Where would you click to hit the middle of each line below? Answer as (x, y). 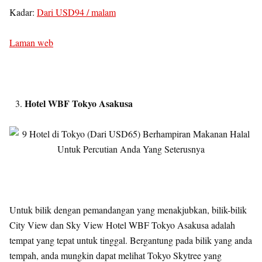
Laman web (31, 42)
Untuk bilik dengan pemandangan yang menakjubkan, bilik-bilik (128, 210)
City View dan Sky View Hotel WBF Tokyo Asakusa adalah (122, 225)
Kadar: (23, 12)
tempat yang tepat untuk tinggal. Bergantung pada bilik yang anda (131, 240)
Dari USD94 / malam (76, 12)
